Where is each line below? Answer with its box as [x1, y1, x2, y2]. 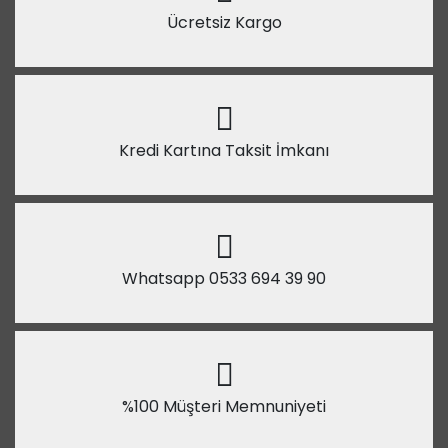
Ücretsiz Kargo [166, 10, 282, 34]
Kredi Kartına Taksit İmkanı [119, 138, 329, 162]
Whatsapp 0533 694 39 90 [122, 266, 326, 290]
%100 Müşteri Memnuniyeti [122, 394, 326, 418]
